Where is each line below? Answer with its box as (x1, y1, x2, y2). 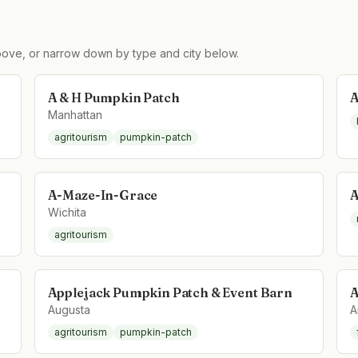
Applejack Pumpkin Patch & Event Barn (47, 284, 292, 300)
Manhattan (47, 108, 102, 121)
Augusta (47, 303, 90, 316)
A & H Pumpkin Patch (47, 89, 180, 105)
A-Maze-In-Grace (47, 187, 158, 203)
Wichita (47, 205, 86, 219)
